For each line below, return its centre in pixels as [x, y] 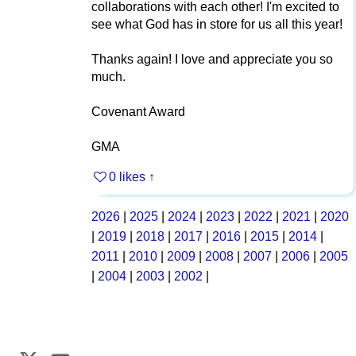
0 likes [128, 177]
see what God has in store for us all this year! [217, 25]
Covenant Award [138, 112]
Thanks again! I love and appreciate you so [212, 60]
